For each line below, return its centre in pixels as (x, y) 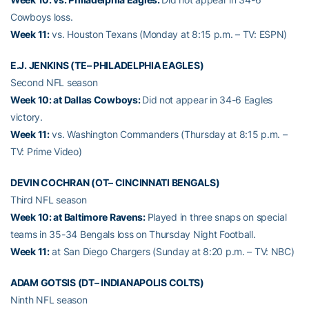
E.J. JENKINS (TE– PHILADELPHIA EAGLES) (107, 65)
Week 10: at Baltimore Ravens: (79, 217)
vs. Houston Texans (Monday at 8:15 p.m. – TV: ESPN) (168, 34)
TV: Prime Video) (46, 151)
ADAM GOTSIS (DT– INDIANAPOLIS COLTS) (107, 282)
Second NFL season (54, 82)
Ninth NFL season (49, 300)
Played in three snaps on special (217, 217)
